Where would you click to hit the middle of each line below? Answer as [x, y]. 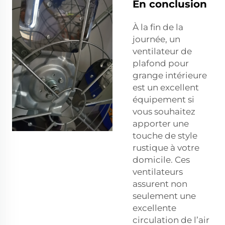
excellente [154, 208]
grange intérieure [170, 75]
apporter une [161, 123]
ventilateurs [158, 172]
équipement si [163, 99]
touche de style [165, 135]
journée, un [156, 39]
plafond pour [161, 63]
